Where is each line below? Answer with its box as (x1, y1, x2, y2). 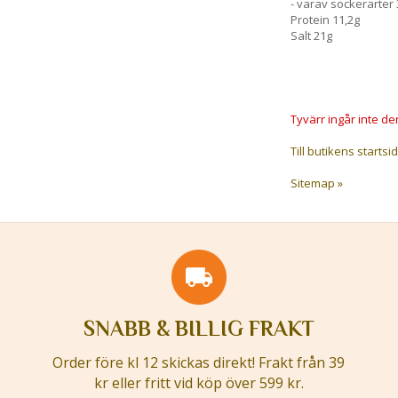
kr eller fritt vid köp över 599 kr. (93, 373, 304, 393)
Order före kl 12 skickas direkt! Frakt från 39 (52, 353, 346, 372)
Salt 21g (290, 28, 332, 44)
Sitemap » (290, 175, 343, 191)
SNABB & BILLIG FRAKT (83, 316, 314, 340)
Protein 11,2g (290, 12, 360, 28)
